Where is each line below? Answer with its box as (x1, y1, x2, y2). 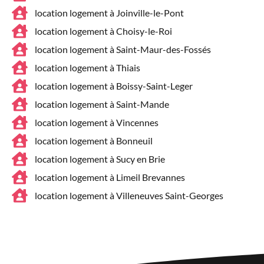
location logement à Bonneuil (34, 134, 153, 146)
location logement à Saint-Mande (34, 98, 169, 110)
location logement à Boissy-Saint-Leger (34, 80, 193, 91)
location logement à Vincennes (34, 116, 159, 128)
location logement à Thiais (34, 61, 140, 73)
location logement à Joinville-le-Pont (34, 6, 184, 18)
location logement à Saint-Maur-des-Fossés (34, 43, 211, 55)
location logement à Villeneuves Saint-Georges (34, 189, 223, 201)
